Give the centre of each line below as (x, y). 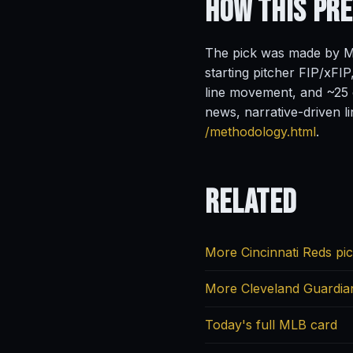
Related (251, 203)
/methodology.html (260, 132)
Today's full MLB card (271, 325)
